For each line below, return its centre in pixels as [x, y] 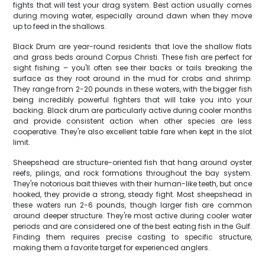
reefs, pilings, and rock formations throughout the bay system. [132, 173]
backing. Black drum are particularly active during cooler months [132, 110]
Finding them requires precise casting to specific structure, [132, 237]
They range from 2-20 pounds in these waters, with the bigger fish [132, 89]
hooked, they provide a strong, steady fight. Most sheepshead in [132, 194]
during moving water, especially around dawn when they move [132, 16]
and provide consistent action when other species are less [132, 121]
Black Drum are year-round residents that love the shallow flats [132, 46]
